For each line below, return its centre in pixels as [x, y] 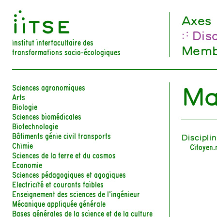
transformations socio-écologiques [67, 52]
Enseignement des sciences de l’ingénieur [76, 193]
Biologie [25, 106]
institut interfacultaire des [53, 42]
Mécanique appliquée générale [59, 203]
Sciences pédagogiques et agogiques [69, 174]
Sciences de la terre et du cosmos [64, 155]
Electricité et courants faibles [58, 184]
